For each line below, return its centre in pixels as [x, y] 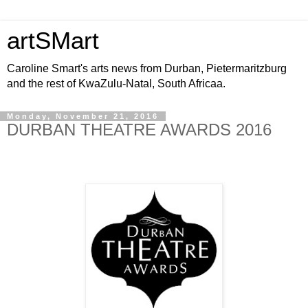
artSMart [53, 41]
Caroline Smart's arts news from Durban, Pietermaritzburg [147, 68]
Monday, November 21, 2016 [83, 116]
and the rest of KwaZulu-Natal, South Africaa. [116, 84]
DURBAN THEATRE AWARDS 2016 [139, 130]
